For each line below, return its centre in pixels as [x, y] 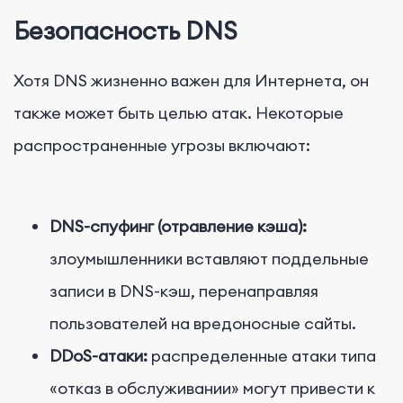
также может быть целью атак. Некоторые [179, 113]
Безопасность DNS [125, 30]
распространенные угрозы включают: [162, 146]
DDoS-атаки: [99, 356]
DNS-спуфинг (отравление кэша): [178, 227]
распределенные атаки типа [264, 356]
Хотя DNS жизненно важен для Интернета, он [191, 81]
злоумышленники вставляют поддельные [209, 259]
